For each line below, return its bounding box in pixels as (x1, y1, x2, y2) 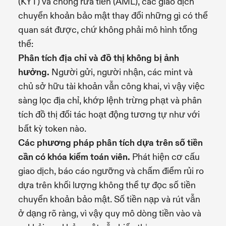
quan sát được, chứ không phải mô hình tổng (18, 24, 197, 36)
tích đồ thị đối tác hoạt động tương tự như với (18, 108, 200, 121)
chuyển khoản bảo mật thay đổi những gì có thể (18, 10, 208, 22)
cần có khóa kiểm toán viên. (18, 151, 130, 163)
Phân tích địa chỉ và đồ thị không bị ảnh (18, 52, 179, 64)
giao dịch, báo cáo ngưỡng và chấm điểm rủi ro (18, 165, 204, 177)
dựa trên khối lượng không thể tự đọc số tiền (18, 179, 196, 191)
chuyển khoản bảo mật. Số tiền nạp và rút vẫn (18, 193, 200, 205)
